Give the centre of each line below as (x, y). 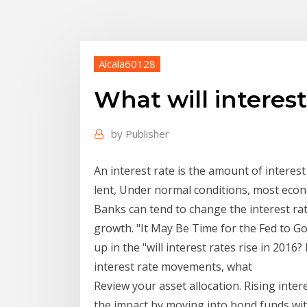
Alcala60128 (127, 63)
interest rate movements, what (174, 266)
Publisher (147, 134)
